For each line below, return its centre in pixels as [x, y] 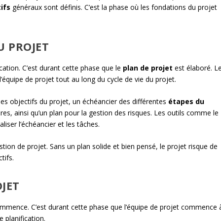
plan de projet [148, 68]
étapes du [186, 101]
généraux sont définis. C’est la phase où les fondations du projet [114, 7]
